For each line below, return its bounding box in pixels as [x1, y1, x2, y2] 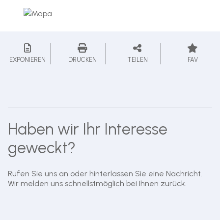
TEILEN [127, 56, 148, 64]
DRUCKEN [68, 56, 97, 64]
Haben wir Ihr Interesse [8, 120, 167, 139]
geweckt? [8, 138, 76, 158]
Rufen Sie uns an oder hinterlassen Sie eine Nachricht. [8, 169, 202, 179]
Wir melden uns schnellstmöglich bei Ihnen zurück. [8, 179, 187, 189]
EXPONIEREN [9, 56, 46, 64]
